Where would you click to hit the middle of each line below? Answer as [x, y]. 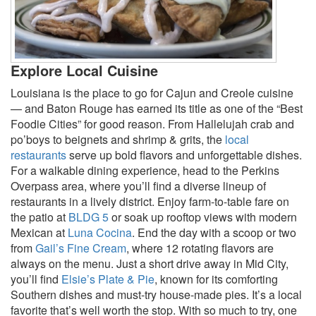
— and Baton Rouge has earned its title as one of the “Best [157, 109]
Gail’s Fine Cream [81, 248]
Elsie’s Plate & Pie [108, 279]
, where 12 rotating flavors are [200, 248]
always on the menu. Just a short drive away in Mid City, [150, 264]
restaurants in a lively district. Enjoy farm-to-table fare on [150, 202]
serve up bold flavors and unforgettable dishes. [184, 155]
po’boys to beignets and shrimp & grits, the [118, 140]
